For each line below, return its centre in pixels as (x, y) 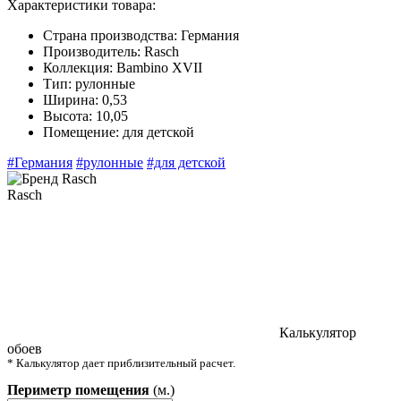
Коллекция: (78, 68)
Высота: (68, 116)
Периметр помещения (78, 390)
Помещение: (81, 132)
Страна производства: (110, 36)
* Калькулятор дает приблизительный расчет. (121, 364)
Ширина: (71, 100)
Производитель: (92, 52)
